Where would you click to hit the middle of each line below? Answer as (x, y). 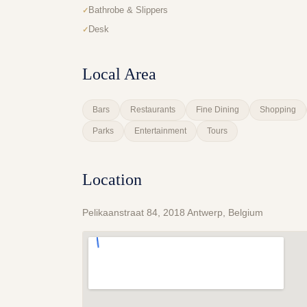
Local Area (119, 74)
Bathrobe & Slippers (128, 10)
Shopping (278, 110)
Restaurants (153, 110)
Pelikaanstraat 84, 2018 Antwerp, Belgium (173, 212)
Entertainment (160, 131)
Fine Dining (218, 110)
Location (112, 180)
